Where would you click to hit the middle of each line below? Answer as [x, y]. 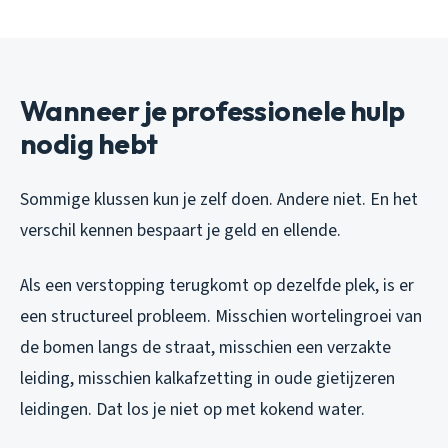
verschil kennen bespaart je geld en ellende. [180, 230]
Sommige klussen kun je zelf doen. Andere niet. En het [219, 199]
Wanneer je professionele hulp [212, 110]
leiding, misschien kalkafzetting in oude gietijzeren [207, 378]
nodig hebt [89, 143]
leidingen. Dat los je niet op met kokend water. [192, 409]
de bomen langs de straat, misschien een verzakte [205, 347]
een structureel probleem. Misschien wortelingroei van [221, 316]
